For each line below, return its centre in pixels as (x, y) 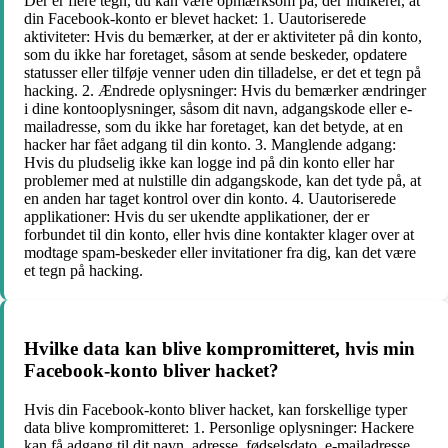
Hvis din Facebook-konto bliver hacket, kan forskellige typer (215, 409)
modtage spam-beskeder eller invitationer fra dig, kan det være (220, 252)
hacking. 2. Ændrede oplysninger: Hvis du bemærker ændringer (225, 90)
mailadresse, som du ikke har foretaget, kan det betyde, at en (213, 126)
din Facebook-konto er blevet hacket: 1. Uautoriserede (195, 18)
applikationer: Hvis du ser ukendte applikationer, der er (196, 216)
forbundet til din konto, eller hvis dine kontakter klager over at (219, 234)
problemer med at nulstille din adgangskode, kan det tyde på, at (222, 180)
